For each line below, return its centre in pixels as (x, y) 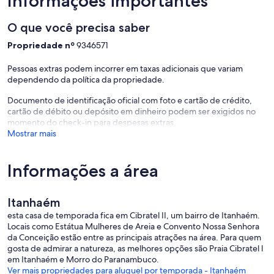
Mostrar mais (32, 134)
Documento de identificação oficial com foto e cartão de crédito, (130, 101)
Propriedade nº (42, 46)
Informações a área (83, 171)
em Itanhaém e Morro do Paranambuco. (83, 260)
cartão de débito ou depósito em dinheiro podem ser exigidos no (131, 112)
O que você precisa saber (79, 28)
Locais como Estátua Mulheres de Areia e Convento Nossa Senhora (133, 227)
